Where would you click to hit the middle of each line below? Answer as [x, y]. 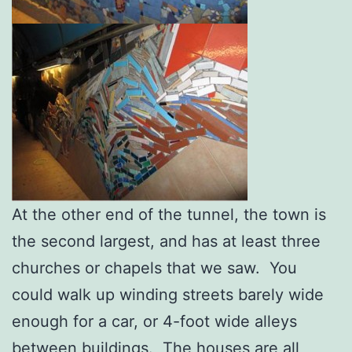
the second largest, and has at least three [166, 241]
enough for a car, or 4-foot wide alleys [154, 321]
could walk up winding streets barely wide [168, 294]
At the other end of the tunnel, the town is [169, 214]
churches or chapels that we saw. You [154, 268]
